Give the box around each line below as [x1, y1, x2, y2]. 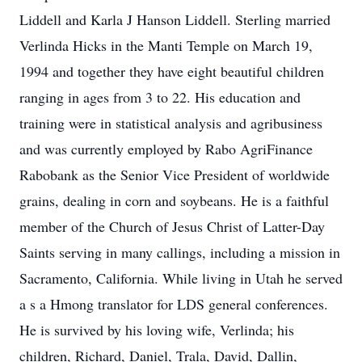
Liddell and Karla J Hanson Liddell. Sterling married [19, 10, 330, 29]
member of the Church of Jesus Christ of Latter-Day [19, 217, 325, 236]
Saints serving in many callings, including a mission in [19, 242, 340, 262]
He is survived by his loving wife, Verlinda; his [19, 320, 294, 339]
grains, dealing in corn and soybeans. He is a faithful [19, 191, 329, 210]
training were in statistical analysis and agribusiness [19, 113, 322, 133]
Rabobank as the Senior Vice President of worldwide [19, 165, 330, 184]
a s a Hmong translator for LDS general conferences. [19, 294, 328, 314]
